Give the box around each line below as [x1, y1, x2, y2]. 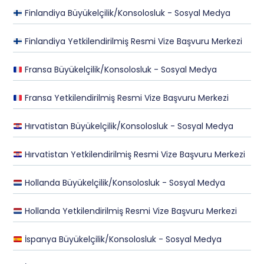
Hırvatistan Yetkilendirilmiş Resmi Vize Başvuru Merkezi [22, 148, 246, 161]
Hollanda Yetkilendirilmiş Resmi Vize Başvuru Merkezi [22, 205, 237, 217]
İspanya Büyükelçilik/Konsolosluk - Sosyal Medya [22, 233, 222, 246]
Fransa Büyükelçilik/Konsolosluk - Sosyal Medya [22, 64, 217, 76]
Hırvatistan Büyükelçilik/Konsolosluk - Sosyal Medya [22, 120, 234, 133]
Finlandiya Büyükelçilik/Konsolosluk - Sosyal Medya [22, 7, 231, 19]
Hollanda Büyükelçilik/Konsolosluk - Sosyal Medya [22, 177, 226, 189]
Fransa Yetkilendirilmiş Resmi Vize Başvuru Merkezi [22, 92, 229, 104]
